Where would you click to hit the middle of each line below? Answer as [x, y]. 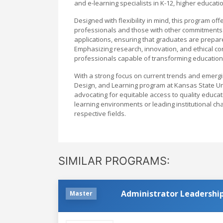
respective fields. [100, 113]
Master [81, 193]
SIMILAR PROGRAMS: [114, 161]
